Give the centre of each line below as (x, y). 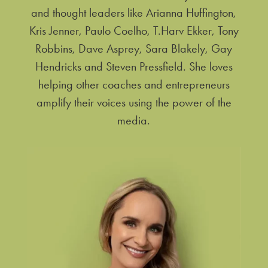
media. (134, 121)
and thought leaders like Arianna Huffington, (134, 13)
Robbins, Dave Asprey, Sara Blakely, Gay (134, 49)
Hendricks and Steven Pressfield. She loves (134, 67)
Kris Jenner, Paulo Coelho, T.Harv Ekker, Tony (134, 31)
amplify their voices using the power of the (134, 103)
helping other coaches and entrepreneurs (134, 85)
